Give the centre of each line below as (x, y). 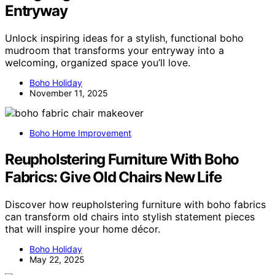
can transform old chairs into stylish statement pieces (130, 216)
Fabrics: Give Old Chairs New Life (113, 177)
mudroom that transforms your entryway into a (114, 50)
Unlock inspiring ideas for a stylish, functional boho (124, 38)
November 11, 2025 (69, 93)
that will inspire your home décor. (83, 229)
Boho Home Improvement (80, 133)
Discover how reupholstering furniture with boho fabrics (135, 204)
